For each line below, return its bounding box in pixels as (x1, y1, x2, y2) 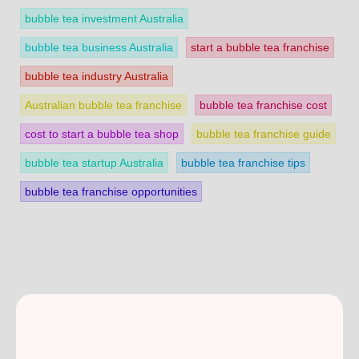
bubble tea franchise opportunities (25, 184, 197, 198)
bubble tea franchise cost (200, 98, 327, 111)
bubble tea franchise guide (196, 127, 331, 140)
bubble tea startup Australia (25, 155, 163, 169)
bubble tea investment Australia (25, 11, 184, 25)
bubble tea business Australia (25, 40, 173, 54)
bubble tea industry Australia (25, 69, 168, 83)
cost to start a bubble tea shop (25, 127, 179, 140)
